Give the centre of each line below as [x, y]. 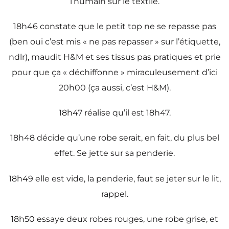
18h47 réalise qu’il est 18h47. [114, 113]
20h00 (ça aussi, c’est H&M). [114, 88]
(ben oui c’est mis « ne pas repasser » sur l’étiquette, [114, 42]
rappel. [114, 194]
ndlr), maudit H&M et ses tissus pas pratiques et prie [114, 57]
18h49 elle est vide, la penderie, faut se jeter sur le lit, [114, 178]
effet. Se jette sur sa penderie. [114, 153]
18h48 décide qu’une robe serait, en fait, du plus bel [114, 138]
